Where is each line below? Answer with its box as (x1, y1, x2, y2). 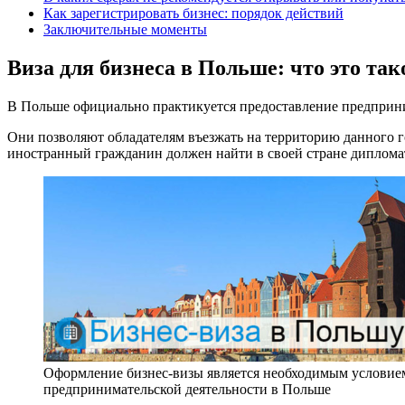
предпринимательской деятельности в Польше (43, 381, 331, 397)
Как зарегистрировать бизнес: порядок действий (43, 5, 344, 21)
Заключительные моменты (43, 21, 207, 37)
